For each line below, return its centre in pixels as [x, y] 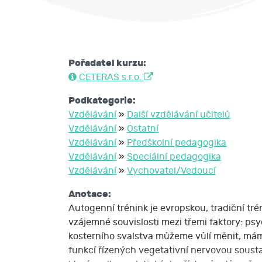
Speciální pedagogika [174, 157]
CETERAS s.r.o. [110, 77]
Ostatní [143, 129]
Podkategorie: [102, 100]
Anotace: [90, 194]
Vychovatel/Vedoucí [171, 171]
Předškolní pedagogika [177, 143]
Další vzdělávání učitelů [179, 115]
